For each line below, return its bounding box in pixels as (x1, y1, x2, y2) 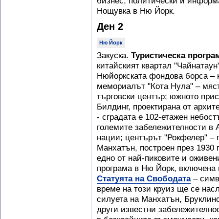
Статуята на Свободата (97, 174, 191, 183)
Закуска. (97, 50, 131, 60)
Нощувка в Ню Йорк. (97, 6, 175, 16)
